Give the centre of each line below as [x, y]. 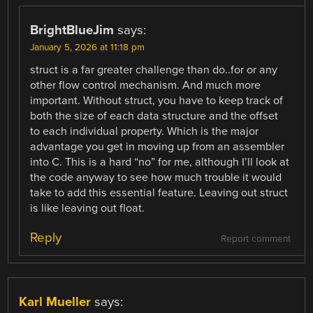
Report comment [255, 239]
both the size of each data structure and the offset [154, 116]
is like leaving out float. [88, 209]
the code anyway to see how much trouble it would [156, 178]
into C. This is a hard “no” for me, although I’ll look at [160, 162]
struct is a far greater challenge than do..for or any [154, 70]
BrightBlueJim [72, 30]
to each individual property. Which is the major [145, 132]
